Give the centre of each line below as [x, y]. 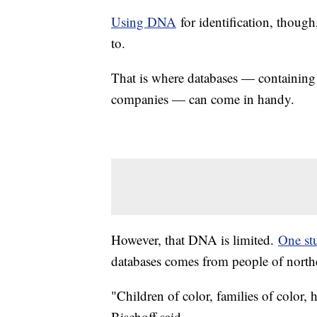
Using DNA [144, 21]
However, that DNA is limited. [195, 239]
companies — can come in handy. [203, 98]
